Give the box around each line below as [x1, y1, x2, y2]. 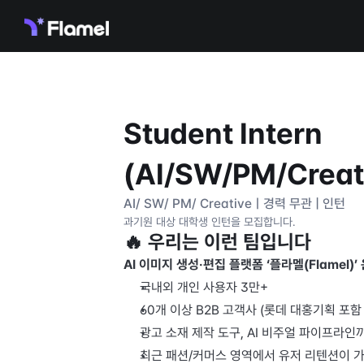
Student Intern [123, 116, 323, 151]
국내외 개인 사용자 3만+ [140, 279, 271, 295]
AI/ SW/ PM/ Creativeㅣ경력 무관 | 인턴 [123, 196, 345, 211]
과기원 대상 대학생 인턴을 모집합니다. [123, 215, 296, 228]
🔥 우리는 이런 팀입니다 [123, 230, 311, 253]
